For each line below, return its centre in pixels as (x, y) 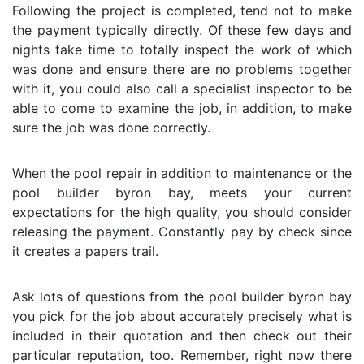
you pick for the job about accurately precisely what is (182, 316)
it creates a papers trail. (85, 251)
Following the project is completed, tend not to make (182, 10)
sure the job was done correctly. (111, 127)
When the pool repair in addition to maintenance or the (182, 173)
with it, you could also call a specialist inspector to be (182, 88)
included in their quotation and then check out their (182, 335)
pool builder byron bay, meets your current (182, 192)
